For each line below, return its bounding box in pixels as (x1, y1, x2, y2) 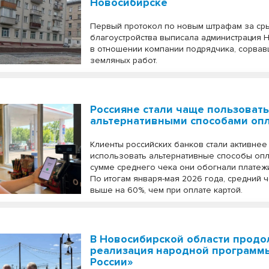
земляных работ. (90, 55, 158, 65)
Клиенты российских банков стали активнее (90, 139, 268, 150)
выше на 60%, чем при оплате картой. (90, 185, 243, 195)
